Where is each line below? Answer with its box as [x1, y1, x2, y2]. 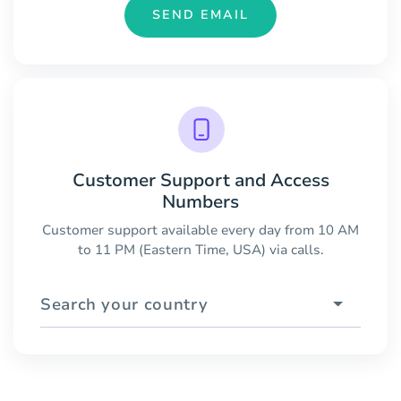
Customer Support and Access [72, 167, 329, 192]
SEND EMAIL [152, 6, 249, 24]
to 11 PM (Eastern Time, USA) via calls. [77, 240, 324, 259]
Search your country [40, 293, 209, 315]
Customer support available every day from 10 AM [42, 220, 359, 239]
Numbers [162, 189, 239, 214]
